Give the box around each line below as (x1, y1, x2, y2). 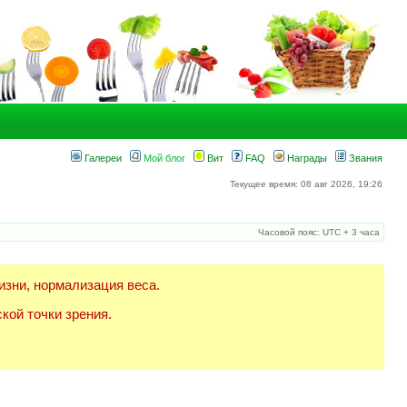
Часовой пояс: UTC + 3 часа (258, 227, 380, 237)
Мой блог (141, 153, 185, 164)
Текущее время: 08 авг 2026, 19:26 (230, 179, 382, 189)
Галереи (82, 153, 122, 164)
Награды (284, 153, 327, 164)
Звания (346, 153, 382, 164)
